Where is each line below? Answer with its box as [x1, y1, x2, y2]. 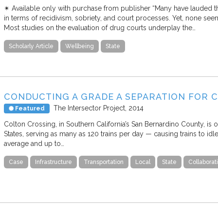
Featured [14, 105, 45, 112]
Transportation [84, 159, 124, 166]
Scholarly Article [9, 43, 54, 50]
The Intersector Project [54, 104, 125, 112]
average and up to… [4, 140, 64, 148]
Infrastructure [35, 159, 72, 166]
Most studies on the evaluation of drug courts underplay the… [4, 24, 196, 32]
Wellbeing [65, 43, 94, 50]
